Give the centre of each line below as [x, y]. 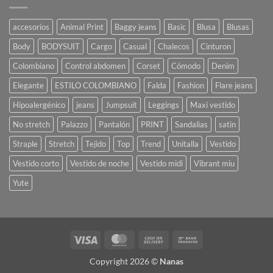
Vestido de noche [100, 164]
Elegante [28, 86]
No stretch [31, 125]
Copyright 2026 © [125, 261]
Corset [148, 66]
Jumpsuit [121, 105]
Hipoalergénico [39, 105]
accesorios [31, 27]
